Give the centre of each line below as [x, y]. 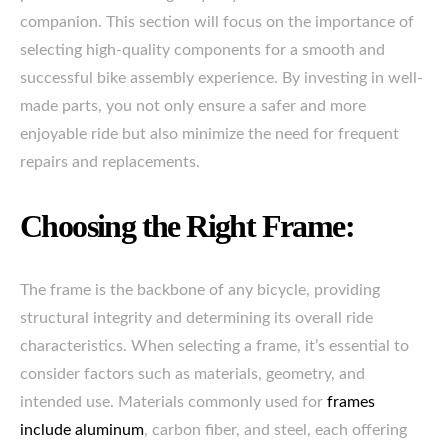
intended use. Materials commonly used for [173, 402]
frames [351, 402]
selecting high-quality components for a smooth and [202, 50]
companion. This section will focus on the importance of [217, 22]
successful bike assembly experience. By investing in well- [221, 78]
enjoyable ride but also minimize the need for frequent [209, 134]
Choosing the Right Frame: [187, 226]
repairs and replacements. [110, 162]
